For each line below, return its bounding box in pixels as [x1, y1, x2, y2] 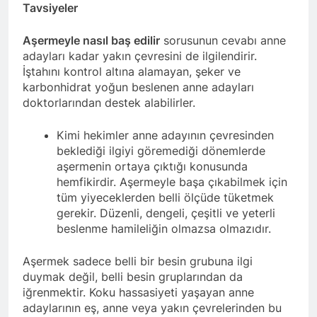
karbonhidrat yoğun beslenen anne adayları [23, 80, 254, 95]
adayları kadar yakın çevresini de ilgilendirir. [23, 49, 257, 64]
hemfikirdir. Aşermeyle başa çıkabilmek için [57, 175, 287, 190]
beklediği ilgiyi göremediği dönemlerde [57, 144, 265, 158]
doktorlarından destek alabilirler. [23, 96, 195, 110]
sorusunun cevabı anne [160, 33, 286, 48]
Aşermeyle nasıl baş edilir [23, 33, 160, 48]
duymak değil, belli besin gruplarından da [23, 270, 243, 284]
